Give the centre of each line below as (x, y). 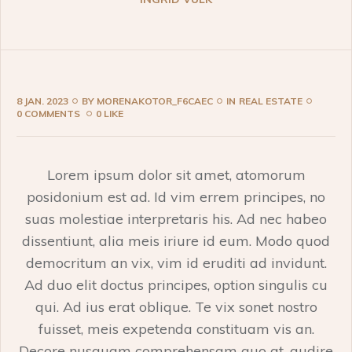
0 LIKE (110, 114)
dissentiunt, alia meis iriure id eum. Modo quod (176, 241)
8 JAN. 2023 (42, 101)
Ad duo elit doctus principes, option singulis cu (176, 285)
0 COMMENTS (49, 114)
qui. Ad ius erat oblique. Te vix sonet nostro (176, 307)
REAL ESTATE (271, 101)
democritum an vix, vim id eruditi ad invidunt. (176, 263)
